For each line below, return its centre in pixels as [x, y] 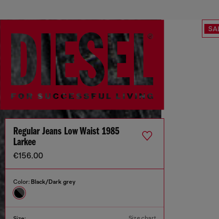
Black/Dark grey [53, 182]
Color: [22, 182]
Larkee [24, 143]
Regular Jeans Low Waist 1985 [66, 132]
